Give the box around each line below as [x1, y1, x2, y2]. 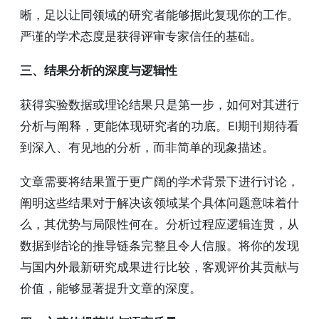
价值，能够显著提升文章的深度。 [20, 281, 202, 296]
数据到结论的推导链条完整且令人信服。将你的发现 [20, 238, 299, 253]
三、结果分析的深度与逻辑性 [20, 63, 177, 78]
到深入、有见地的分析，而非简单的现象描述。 [20, 140, 274, 155]
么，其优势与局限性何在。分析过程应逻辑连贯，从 [20, 216, 299, 231]
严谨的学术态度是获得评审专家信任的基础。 [20, 28, 262, 43]
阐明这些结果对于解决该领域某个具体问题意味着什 [20, 195, 299, 210]
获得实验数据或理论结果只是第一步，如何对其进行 [20, 97, 299, 112]
